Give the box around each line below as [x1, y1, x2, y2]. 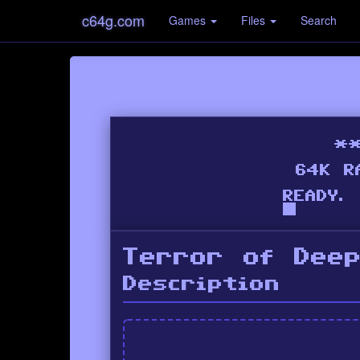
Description [123, 275, 280, 292]
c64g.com [82, 10, 145, 31]
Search [301, 12, 337, 28]
